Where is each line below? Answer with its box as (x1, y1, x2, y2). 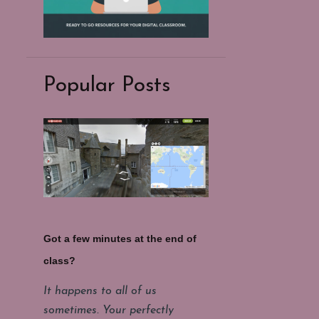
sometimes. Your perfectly (43, 305, 174, 316)
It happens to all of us (43, 286, 157, 297)
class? (43, 255, 75, 266)
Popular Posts (43, 75, 170, 97)
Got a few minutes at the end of (43, 233, 197, 244)
